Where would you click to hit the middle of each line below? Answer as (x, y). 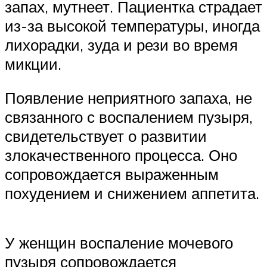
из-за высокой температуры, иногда (132, 25)
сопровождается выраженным (112, 174)
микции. (33, 63)
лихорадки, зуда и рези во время (121, 44)
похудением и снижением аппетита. (132, 193)
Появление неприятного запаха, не (128, 98)
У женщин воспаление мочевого (119, 243)
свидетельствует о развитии (106, 136)
